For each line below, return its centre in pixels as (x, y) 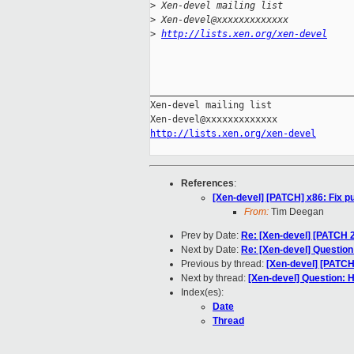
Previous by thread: (224, 264)
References (207, 184)
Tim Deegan (296, 212)
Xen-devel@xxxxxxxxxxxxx (222, 20)
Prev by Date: (211, 236)
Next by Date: (211, 250)
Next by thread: (215, 279)
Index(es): (202, 293)
